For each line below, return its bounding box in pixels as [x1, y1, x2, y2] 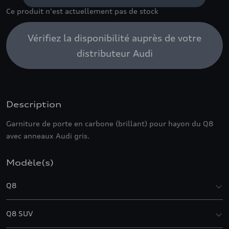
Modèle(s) [6, 157, 54, 168]
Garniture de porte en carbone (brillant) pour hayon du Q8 [6, 119, 213, 128]
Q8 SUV [6, 209, 33, 218]
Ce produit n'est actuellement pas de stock [6, 7, 158, 15]
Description [6, 99, 61, 109]
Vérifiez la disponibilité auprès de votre [28, 32, 201, 43]
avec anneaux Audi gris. [6, 131, 90, 140]
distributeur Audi [76, 48, 153, 59]
